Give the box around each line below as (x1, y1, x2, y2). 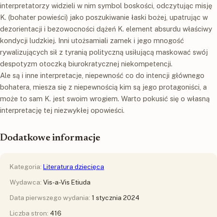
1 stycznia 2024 (92, 194, 139, 202)
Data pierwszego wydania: (10, 194, 92, 202)
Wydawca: (10, 178, 43, 186)
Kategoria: (10, 163, 43, 171)
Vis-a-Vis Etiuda (43, 178, 91, 186)
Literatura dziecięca (43, 163, 104, 171)
